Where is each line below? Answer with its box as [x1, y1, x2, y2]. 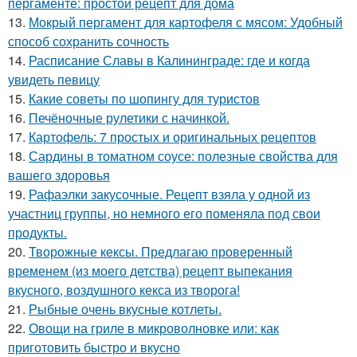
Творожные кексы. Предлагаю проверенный [29, 242, 292, 261]
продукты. [8, 223, 67, 242]
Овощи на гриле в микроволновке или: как [29, 319, 279, 338]
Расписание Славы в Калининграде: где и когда [29, 51, 310, 70]
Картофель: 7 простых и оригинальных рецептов [29, 127, 316, 147]
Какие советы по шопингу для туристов [29, 89, 260, 108]
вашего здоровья [8, 166, 110, 185]
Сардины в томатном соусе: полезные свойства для [29, 147, 338, 166]
